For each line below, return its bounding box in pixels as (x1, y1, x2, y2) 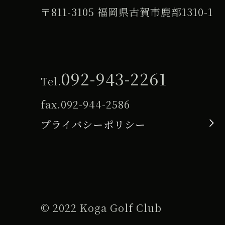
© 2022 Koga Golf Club (40, 200, 162, 215)
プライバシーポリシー (40, 117, 146, 132)
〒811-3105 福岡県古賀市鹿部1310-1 (40, 4, 213, 19)
